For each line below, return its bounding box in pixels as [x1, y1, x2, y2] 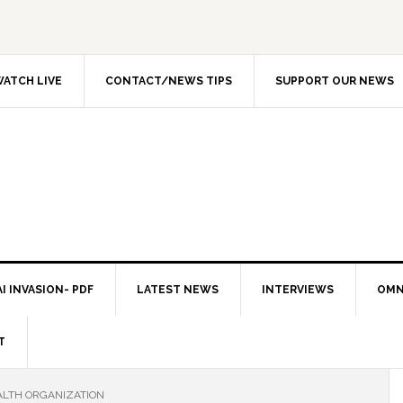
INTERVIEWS [262, 283, 334, 296]
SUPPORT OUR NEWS [275, 75, 394, 87]
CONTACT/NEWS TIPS [105, 75, 232, 87]
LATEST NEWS [137, 283, 219, 296]
